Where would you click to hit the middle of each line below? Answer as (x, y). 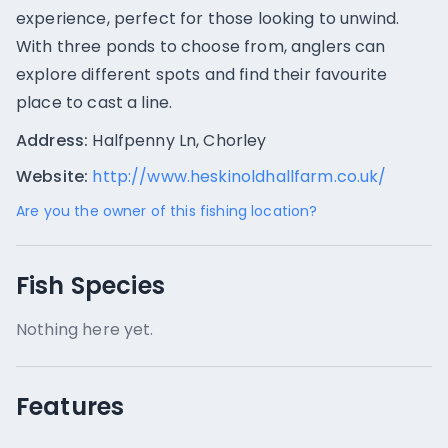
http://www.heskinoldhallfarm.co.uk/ (239, 176)
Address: (52, 140)
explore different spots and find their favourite (202, 74)
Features (70, 406)
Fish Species (90, 285)
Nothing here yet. (85, 329)
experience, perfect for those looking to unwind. (208, 18)
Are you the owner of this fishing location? (167, 211)
